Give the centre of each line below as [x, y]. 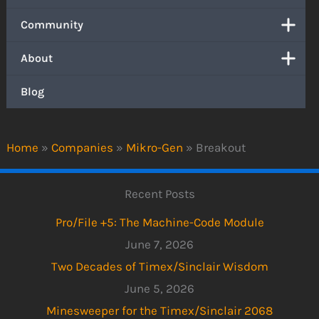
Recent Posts [159, 193]
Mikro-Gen [155, 147]
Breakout [221, 147]
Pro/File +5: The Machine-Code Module [159, 223]
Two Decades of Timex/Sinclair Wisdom [159, 267]
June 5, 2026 [159, 289]
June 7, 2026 [159, 245]
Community [52, 25]
